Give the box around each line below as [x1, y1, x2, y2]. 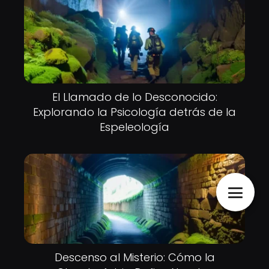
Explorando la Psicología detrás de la [33, 104, 236, 119]
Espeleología [100, 119, 169, 134]
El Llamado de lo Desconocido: [52, 89, 217, 104]
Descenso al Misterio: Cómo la [54, 250, 215, 265]
